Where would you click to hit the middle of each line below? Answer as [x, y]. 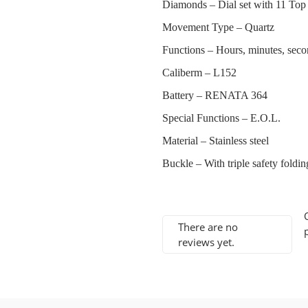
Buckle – [183, 163]
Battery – [183, 95]
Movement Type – [203, 27]
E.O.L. [265, 118]
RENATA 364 [236, 95]
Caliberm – [187, 72]
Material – [185, 140]
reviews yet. [207, 242]
